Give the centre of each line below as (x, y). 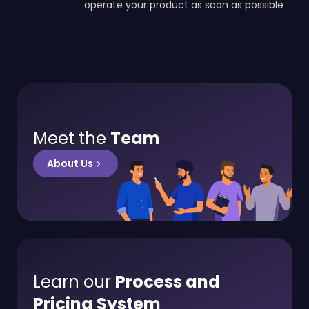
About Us (70, 163)
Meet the (72, 138)
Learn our (74, 281)
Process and (168, 281)
